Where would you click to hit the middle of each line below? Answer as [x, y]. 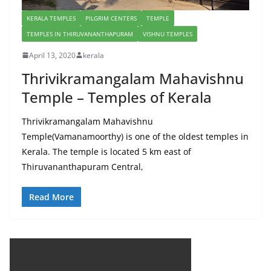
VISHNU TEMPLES [168, 34]
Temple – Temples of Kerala [117, 97]
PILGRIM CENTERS [111, 18]
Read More [51, 197]
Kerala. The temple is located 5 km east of [106, 151]
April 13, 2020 [52, 55]
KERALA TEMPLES [51, 18]
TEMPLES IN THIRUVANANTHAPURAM [80, 34]
